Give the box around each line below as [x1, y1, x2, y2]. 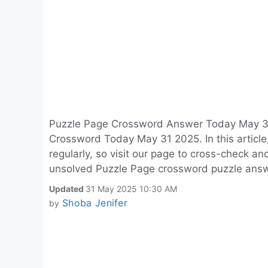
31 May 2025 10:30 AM [86, 184, 177, 194]
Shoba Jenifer [62, 197, 128, 209]
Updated [49, 184, 86, 194]
